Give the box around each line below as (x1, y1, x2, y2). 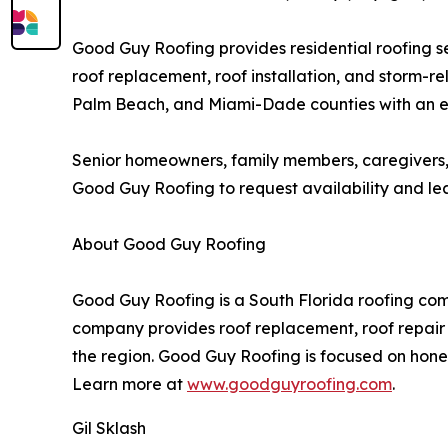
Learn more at (72, 373, 187, 394)
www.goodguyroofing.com (187, 373, 392, 394)
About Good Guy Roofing (72, 233, 266, 254)
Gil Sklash (72, 417, 146, 438)
